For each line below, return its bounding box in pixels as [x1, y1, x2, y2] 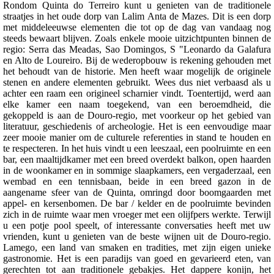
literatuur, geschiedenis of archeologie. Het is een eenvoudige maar [3, 120, 271, 131]
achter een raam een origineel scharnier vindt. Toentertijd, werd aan [3, 87, 271, 98]
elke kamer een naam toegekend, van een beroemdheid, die [3, 98, 271, 109]
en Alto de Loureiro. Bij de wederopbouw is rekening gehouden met [3, 54, 271, 65]
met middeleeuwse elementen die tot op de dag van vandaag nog [3, 21, 271, 32]
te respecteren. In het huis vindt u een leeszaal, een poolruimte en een [3, 143, 271, 154]
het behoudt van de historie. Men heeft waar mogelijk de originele [3, 65, 271, 76]
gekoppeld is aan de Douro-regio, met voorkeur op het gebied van [3, 109, 271, 120]
